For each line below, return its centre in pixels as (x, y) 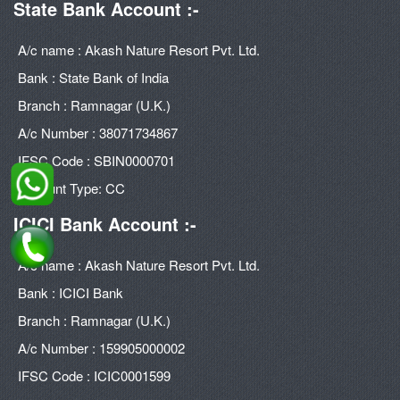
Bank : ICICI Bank (71, 292)
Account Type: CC (71, 188)
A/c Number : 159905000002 (101, 348)
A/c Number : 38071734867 (98, 133)
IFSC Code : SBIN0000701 (96, 160)
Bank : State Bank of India (93, 77)
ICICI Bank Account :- (105, 224)
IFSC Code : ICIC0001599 (94, 375)
